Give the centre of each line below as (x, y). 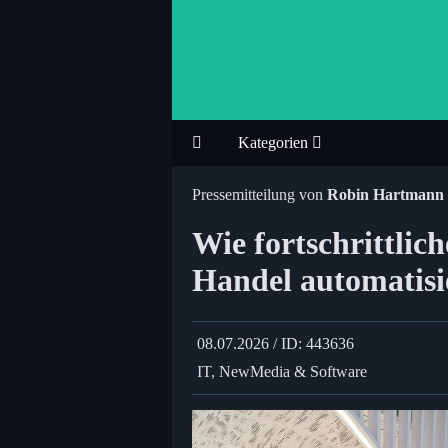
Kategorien (275, 142)
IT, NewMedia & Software (282, 371)
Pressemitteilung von (259, 194)
